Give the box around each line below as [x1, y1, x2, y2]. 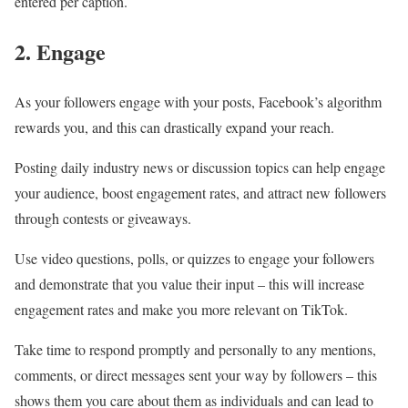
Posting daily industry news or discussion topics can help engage [15, 157, 385, 177]
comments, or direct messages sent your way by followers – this [15, 364, 377, 384]
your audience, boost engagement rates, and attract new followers [15, 182, 386, 202]
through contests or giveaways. [15, 208, 191, 228]
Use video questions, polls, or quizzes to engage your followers [15, 248, 374, 268]
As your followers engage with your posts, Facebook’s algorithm [15, 91, 382, 111]
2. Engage [15, 35, 106, 67]
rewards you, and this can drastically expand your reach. [15, 117, 334, 137]
